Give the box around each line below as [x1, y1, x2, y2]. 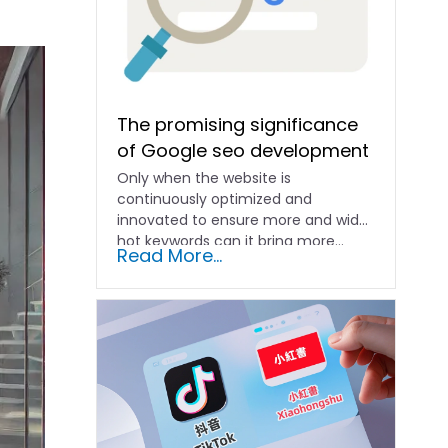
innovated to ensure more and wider [117, 209, 374, 230]
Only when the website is [117, 167, 292, 188]
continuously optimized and [117, 188, 313, 209]
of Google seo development [117, 137, 370, 163]
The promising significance [117, 111, 359, 137]
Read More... [117, 242, 223, 268]
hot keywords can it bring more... [117, 230, 345, 251]
